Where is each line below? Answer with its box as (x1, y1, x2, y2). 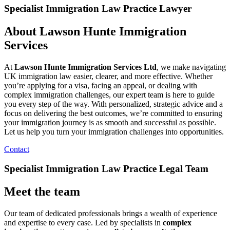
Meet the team (4, 185, 80, 199)
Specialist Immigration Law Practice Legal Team (4, 163, 208, 175)
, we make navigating (157, 62, 226, 71)
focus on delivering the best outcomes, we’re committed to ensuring (4, 108, 222, 118)
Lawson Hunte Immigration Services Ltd (14, 62, 157, 71)
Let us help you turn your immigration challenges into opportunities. (4, 127, 224, 136)
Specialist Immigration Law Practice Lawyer (4, 3, 191, 14)
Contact (4, 144, 29, 154)
